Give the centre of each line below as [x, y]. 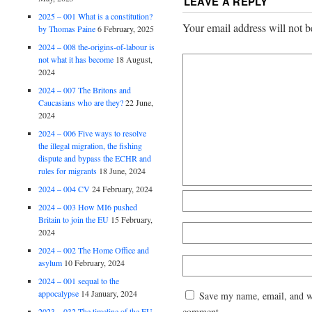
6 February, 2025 [126, 28]
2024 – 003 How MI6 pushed [88, 206]
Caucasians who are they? [81, 102]
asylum [50, 262]
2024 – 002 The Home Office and [94, 250]
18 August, [134, 59]
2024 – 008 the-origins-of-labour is [97, 46]
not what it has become [76, 59]
